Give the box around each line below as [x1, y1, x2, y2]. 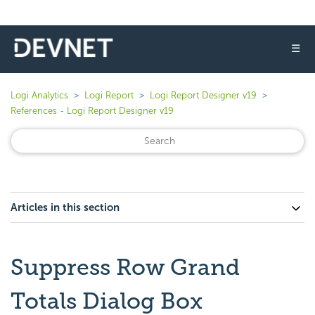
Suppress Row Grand [11, 254, 240, 281]
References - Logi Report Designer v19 [11, 105, 174, 116]
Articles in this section [11, 201, 120, 214]
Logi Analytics [11, 90, 68, 101]
